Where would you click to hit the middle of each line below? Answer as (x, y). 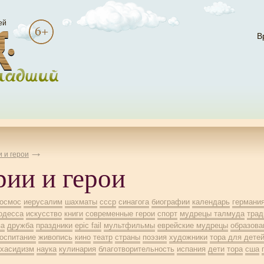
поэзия (155, 237)
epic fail (88, 225)
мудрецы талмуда (212, 214)
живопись (55, 237)
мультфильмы (129, 225)
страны (128, 237)
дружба (20, 225)
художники (188, 237)
